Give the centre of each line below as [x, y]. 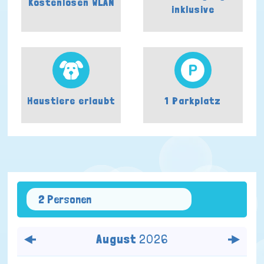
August [116, 239]
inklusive [193, 9]
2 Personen [65, 199]
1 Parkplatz [193, 101]
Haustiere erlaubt [71, 101]
